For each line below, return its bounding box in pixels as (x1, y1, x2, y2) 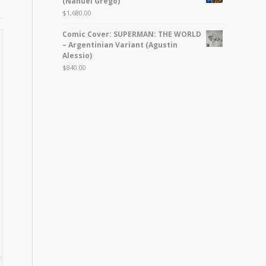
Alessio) (62, 50, 93, 61)
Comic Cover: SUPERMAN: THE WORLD (62, 29, 202, 39)
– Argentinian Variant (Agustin (62, 40, 178, 50)
